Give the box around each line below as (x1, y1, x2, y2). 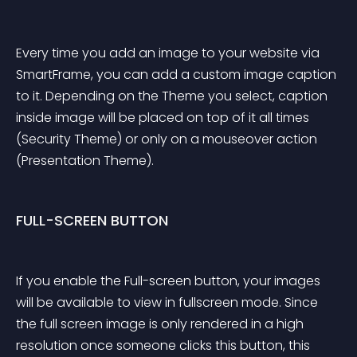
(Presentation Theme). (16, 151, 154, 170)
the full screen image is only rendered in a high (16, 315, 307, 333)
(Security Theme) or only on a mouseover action (16, 130, 320, 148)
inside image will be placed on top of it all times (16, 108, 312, 127)
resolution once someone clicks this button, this (16, 336, 313, 355)
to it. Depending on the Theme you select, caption (16, 87, 331, 105)
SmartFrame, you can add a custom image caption (16, 65, 339, 84)
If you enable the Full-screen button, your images (16, 272, 324, 290)
